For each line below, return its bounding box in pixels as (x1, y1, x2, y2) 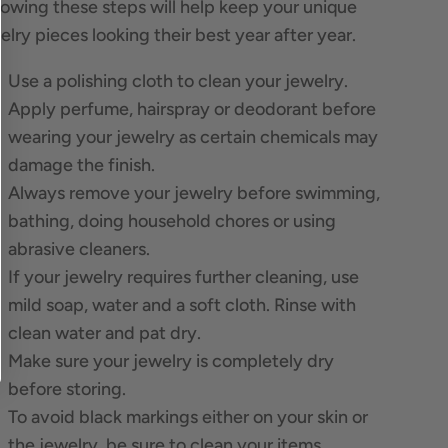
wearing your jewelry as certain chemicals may (7, 125, 378, 148)
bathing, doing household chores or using (7, 209, 336, 232)
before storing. (7, 377, 126, 400)
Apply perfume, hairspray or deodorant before (7, 97, 376, 120)
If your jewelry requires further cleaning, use (7, 265, 359, 288)
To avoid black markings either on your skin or (7, 405, 368, 428)
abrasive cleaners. (7, 237, 150, 260)
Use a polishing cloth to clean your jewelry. (7, 69, 348, 92)
